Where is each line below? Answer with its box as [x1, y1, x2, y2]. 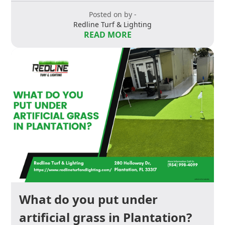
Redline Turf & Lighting [73, 19, 152, 29]
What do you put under [19, 191, 158, 208]
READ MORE [83, 29, 132, 40]
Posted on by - [88, 9, 137, 19]
